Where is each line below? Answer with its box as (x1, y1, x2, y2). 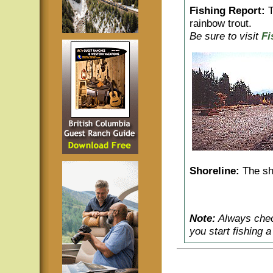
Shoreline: (190, 165, 239, 177)
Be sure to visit (190, 30, 258, 42)
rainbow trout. (190, 17, 252, 29)
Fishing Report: (190, 4, 265, 16)
